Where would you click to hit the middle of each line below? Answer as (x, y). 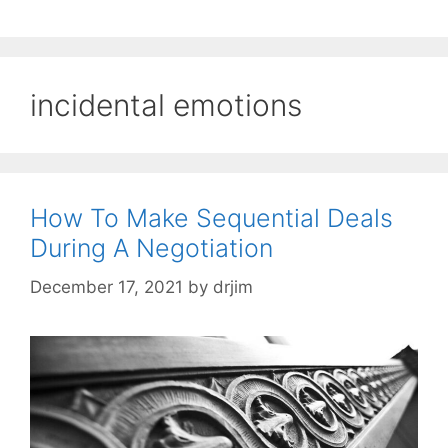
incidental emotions (166, 105)
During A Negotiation (151, 248)
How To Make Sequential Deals (211, 218)
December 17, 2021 (106, 286)
